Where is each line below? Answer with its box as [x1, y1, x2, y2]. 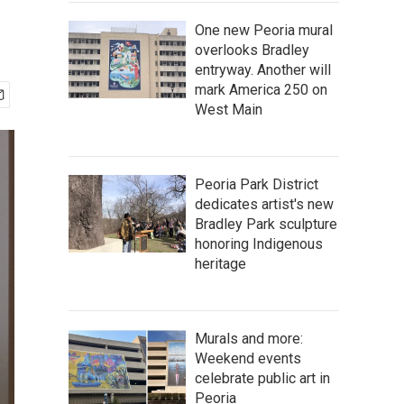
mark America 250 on [195, 81, 327, 98]
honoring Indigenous [195, 235, 323, 252]
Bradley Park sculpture [195, 216, 337, 233]
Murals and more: [195, 330, 303, 347]
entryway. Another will [195, 61, 331, 78]
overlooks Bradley [195, 41, 309, 59]
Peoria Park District [195, 176, 318, 193]
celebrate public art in [195, 370, 330, 387]
